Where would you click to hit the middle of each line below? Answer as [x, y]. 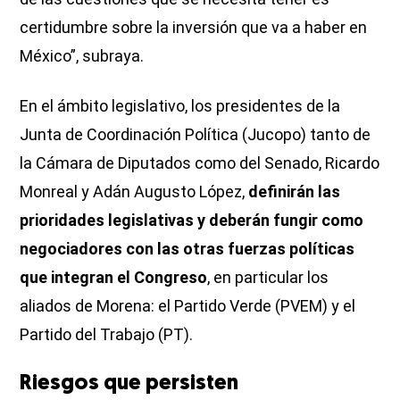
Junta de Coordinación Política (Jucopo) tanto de [196, 134]
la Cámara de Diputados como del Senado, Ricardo [200, 162]
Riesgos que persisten [129, 383]
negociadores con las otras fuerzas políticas [187, 248]
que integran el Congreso [114, 277]
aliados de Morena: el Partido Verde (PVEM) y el [188, 305]
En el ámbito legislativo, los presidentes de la [180, 105]
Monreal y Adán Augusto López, [134, 191]
